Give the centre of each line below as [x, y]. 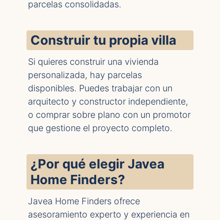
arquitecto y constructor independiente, [108, 101]
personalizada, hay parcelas [85, 75]
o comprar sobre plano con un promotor [109, 115]
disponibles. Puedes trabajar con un [100, 88]
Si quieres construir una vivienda [93, 62]
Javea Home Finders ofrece [84, 201]
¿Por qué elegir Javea [97, 164]
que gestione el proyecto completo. [100, 128]
